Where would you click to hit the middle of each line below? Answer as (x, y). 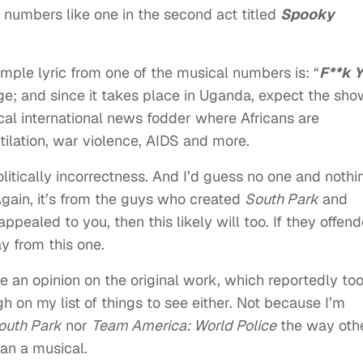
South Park (282, 199)
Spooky (307, 15)
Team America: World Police (184, 326)
